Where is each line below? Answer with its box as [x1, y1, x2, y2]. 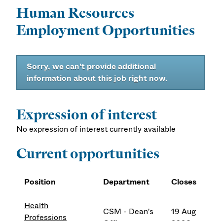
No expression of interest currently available [16, 123, 176, 135]
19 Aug [171, 206, 196, 218]
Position [24, 176, 56, 188]
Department [103, 176, 150, 188]
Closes [171, 176, 197, 188]
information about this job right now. [27, 73, 168, 84]
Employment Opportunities [16, 21, 195, 39]
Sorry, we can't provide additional [27, 61, 156, 73]
